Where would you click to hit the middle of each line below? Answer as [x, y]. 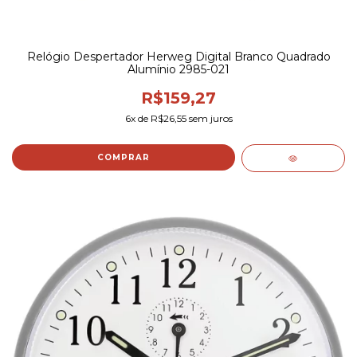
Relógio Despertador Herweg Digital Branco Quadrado [178, 57]
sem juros [209, 119]
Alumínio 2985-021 [178, 70]
